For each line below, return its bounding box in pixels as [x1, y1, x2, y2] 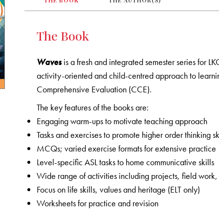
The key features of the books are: [37, 102, 149, 113]
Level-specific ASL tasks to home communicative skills [37, 156, 215, 168]
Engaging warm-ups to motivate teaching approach [37, 115, 208, 127]
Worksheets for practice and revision [37, 197, 159, 209]
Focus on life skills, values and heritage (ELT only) [37, 184, 200, 196]
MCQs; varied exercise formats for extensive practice [37, 143, 217, 154]
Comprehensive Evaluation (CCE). [37, 84, 152, 95]
